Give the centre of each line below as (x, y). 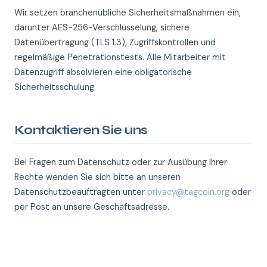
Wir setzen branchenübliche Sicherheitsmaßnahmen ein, (128, 13)
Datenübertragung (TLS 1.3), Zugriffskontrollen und (115, 42)
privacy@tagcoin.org (188, 192)
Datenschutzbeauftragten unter (81, 192)
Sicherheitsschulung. (55, 87)
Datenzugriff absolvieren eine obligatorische (103, 72)
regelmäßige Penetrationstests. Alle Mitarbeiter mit (120, 57)
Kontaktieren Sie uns (81, 130)
